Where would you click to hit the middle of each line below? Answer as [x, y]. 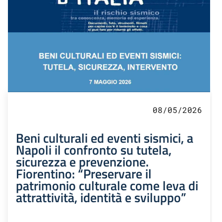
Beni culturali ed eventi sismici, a [105, 138]
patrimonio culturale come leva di [107, 185]
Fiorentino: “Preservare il [84, 173]
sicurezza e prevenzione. [82, 161]
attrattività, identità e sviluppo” [101, 197]
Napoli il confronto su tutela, [94, 149]
